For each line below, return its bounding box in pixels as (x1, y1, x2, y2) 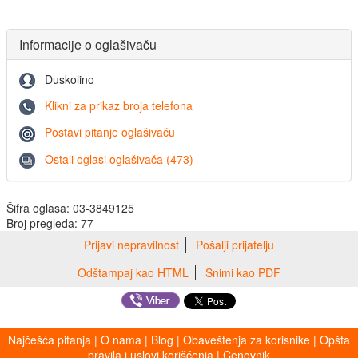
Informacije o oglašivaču (19, 34, 157, 54)
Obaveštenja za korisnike (183, 332, 310, 348)
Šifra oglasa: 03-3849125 (6, 200, 134, 216)
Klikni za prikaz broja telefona (45, 97, 193, 114)
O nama (101, 332, 141, 348)
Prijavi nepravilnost (84, 237, 179, 253)
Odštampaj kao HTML (78, 265, 189, 280)
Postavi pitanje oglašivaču (45, 124, 175, 141)
